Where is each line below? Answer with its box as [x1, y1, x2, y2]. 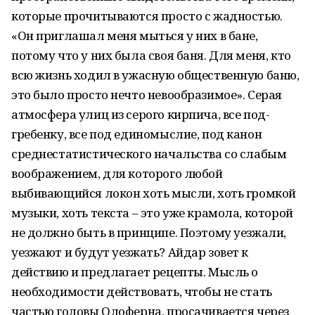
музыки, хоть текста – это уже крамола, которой [11, 205, 293, 221]
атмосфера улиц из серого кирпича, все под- [11, 106, 270, 122]
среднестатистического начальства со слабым [11, 146, 287, 162]
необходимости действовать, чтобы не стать [11, 283, 272, 300]
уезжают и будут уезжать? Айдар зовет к [11, 244, 249, 260]
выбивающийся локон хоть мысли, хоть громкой [11, 185, 296, 201]
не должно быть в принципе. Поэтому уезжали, [11, 224, 286, 240]
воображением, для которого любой [11, 165, 223, 181]
